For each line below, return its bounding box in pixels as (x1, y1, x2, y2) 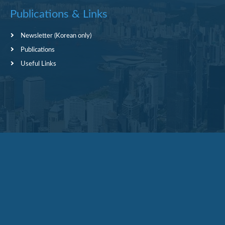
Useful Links (21, 61, 57, 67)
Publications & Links (10, 9, 108, 20)
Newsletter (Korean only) (21, 33, 92, 39)
